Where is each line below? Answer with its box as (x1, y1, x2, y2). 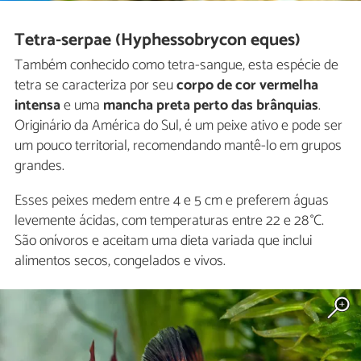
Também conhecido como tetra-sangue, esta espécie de (15, 52, 338, 77)
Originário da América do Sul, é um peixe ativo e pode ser (15, 113, 342, 138)
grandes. (15, 153, 64, 178)
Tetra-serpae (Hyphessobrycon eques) (15, 26, 301, 56)
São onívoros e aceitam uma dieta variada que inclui (15, 228, 312, 253)
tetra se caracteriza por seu (15, 73, 173, 98)
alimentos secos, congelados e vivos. (15, 248, 226, 273)
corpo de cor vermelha (173, 73, 318, 98)
